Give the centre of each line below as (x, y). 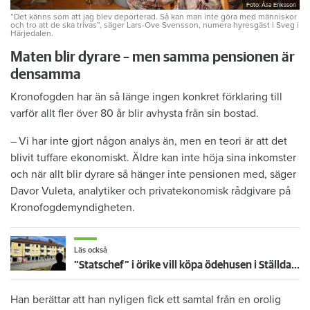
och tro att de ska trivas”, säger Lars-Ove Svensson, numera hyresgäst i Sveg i (155, 25)
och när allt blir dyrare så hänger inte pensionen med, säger (153, 174)
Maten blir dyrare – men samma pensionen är (153, 57)
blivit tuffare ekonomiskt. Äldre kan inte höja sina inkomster (153, 157)
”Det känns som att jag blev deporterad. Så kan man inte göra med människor (154, 16)
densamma (46, 74)
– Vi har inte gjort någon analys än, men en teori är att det (149, 141)
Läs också (91, 250)
